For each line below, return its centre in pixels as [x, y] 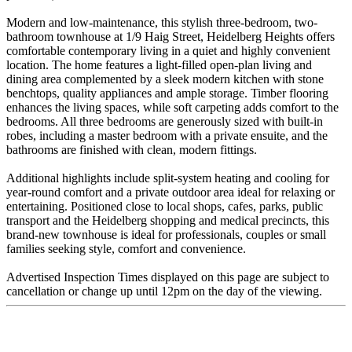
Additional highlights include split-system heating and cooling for [168, 178]
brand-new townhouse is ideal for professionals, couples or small [166, 234]
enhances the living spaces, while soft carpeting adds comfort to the [172, 107]
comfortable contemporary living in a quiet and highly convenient [168, 50]
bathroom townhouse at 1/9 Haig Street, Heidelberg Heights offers [170, 36]
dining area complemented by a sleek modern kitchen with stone [165, 79]
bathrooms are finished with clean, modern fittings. [132, 149]
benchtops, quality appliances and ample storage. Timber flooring [167, 93]
